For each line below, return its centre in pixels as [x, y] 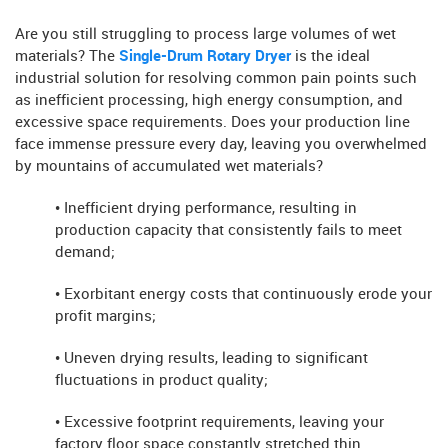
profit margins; [105, 316]
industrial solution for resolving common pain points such [216, 78]
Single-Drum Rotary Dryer [203, 56]
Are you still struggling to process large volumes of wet [205, 34]
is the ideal [330, 56]
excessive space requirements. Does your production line [212, 122]
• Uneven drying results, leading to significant [211, 358]
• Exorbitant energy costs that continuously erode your [243, 294]
